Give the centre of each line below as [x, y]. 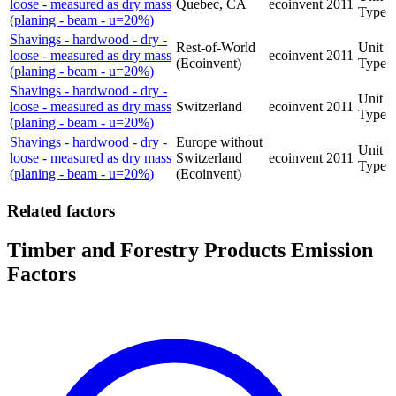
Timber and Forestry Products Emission [190, 250]
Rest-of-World [216, 47]
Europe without [219, 141]
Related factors [61, 210]
